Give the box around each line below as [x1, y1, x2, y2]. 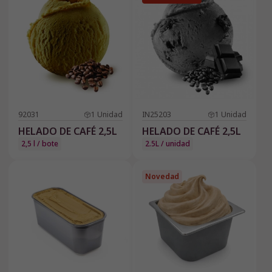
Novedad [145, 171, 179, 182]
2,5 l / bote [21, 138, 58, 149]
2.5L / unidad [145, 138, 190, 149]
